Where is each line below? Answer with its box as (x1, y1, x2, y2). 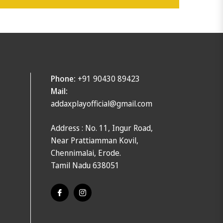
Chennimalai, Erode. (51, 147, 121, 158)
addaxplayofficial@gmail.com (51, 98, 152, 109)
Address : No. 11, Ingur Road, (51, 122, 153, 133)
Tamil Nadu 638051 (51, 159, 119, 171)
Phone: (51, 73, 76, 84)
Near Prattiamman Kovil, (51, 134, 138, 146)
